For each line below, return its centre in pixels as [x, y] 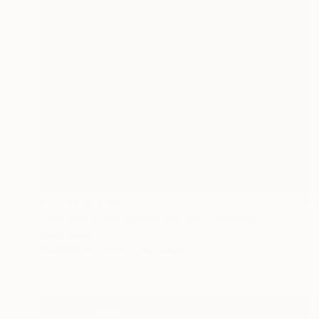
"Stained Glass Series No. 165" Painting [149, 218]
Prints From [73, 200]
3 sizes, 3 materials [140, 249]
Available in [68, 249]
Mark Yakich [68, 234]
